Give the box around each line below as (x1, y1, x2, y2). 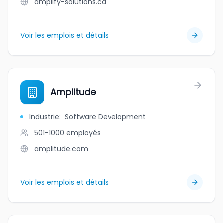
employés (66, 128, 101, 138)
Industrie (29, 112, 59, 122)
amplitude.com (34, 144, 88, 154)
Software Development (65, 112, 146, 122)
